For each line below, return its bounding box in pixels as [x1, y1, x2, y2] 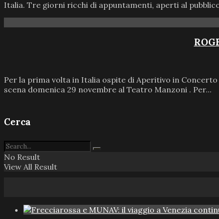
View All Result [4, 161, 57, 172]
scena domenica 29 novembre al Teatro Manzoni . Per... [4, 85, 212, 95]
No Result [4, 152, 40, 162]
